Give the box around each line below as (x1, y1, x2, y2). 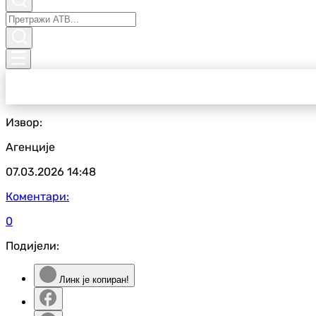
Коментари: (6, 190, 69, 203)
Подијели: (6, 239, 59, 253)
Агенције (6, 140, 55, 154)
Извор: (6, 116, 42, 129)
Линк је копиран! (56, 274, 129, 285)
